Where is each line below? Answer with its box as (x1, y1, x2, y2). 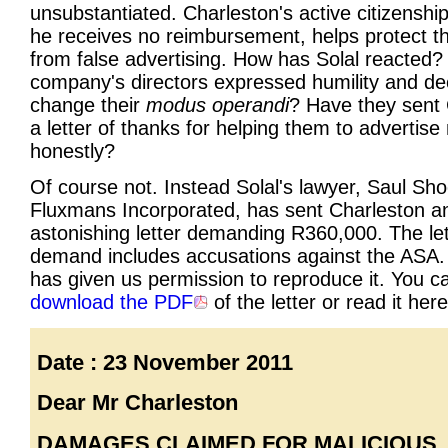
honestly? (30, 140, 115, 163)
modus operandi (146, 94, 289, 117)
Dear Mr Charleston (37, 390, 239, 416)
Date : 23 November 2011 (37, 349, 294, 375)
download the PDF (30, 291, 193, 314)
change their (30, 94, 146, 117)
